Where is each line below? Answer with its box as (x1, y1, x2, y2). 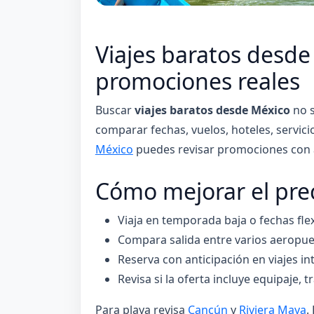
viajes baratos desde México (134, 102, 290, 118)
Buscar (95, 102, 135, 118)
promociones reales (95, 66, 300, 97)
